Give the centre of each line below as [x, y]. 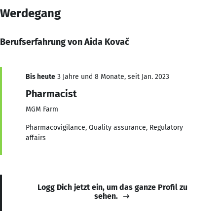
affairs [36, 138]
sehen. [106, 196]
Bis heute [40, 76]
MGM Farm [42, 109]
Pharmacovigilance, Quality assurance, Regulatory [104, 127]
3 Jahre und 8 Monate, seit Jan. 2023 [112, 76]
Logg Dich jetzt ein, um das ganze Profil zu [112, 187]
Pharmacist [51, 93]
